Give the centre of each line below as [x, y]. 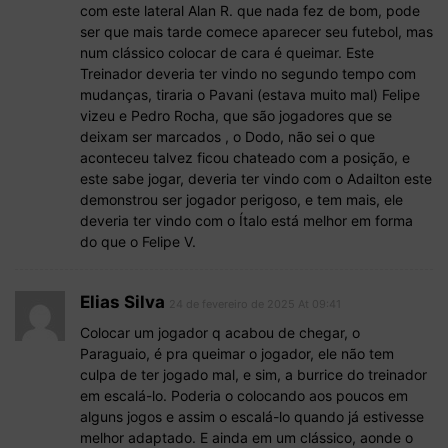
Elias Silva [122, 302]
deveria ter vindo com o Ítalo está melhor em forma [246, 221]
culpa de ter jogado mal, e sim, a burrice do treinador [253, 375]
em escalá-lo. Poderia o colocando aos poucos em [244, 396]
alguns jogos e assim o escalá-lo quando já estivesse [252, 417]
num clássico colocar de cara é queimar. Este [227, 53]
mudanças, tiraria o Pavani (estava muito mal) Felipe [250, 95]
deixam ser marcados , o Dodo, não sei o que [227, 137]
